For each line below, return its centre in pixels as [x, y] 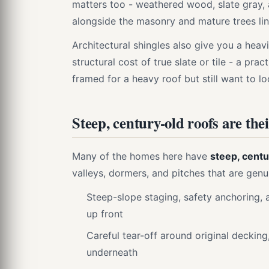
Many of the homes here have [141, 156]
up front [105, 214]
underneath [112, 252]
